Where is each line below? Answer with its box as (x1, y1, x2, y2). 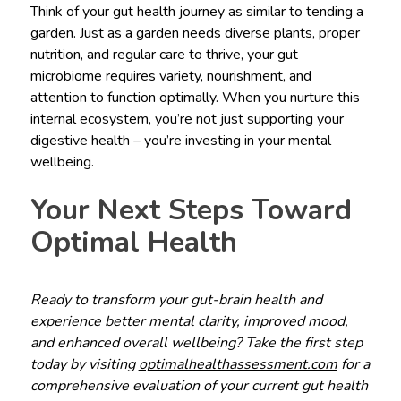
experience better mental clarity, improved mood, (30, 311, 348, 331)
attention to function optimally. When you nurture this (30, 87, 360, 107)
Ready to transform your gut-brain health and (30, 289, 322, 310)
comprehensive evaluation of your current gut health (30, 375, 368, 396)
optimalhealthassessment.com (138, 354, 337, 374)
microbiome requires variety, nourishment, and (30, 65, 311, 86)
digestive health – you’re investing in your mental (30, 130, 331, 150)
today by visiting (30, 354, 139, 374)
